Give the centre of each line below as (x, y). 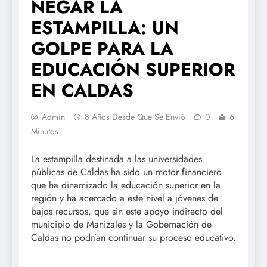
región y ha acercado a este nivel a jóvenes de (125, 198)
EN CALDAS (82, 90)
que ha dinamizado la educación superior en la (126, 185)
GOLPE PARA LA (102, 48)
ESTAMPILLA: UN (105, 27)
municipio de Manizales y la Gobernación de (121, 224)
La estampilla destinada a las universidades (117, 159)
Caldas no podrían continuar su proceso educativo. (133, 237)
